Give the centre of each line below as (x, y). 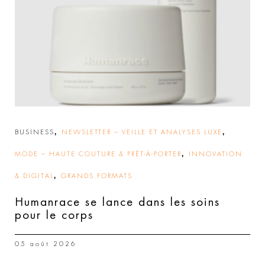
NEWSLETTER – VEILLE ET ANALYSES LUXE (142, 132)
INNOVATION (216, 154)
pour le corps (54, 215)
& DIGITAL (34, 176)
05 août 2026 (46, 244)
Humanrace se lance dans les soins (117, 202)
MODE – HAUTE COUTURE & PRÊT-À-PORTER (98, 154)
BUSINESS (35, 132)
